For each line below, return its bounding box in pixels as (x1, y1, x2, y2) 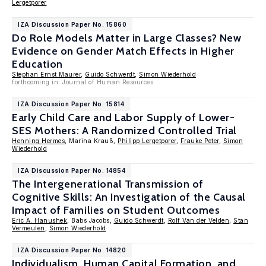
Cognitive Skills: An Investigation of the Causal (12, 191, 246, 204)
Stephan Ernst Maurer (12, 71, 81, 78)
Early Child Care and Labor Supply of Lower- (12, 111, 235, 124)
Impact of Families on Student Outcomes (12, 204, 220, 217)
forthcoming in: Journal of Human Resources (12, 78, 153, 85)
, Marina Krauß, (65, 137, 118, 144)
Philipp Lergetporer (118, 137, 176, 144)
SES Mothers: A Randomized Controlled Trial (12, 124, 237, 137)
